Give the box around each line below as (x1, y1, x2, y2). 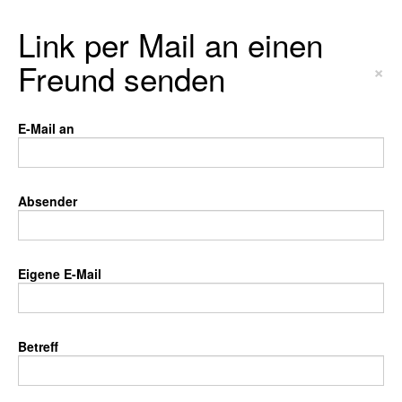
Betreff (18, 337, 58, 355)
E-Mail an (18, 119, 74, 137)
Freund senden (18, 56, 225, 100)
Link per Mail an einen (18, 22, 323, 66)
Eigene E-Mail (18, 265, 101, 283)
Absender (18, 192, 77, 210)
